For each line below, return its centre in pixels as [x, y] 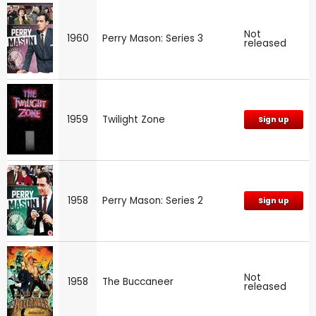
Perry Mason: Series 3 [153, 38]
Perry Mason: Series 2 [153, 200]
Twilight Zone [134, 119]
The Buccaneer [138, 281]
